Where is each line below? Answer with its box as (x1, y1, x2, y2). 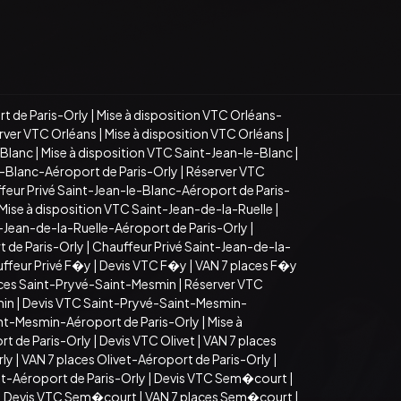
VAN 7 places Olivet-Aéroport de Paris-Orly (21, 350, 271, 367)
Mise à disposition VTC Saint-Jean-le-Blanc (41, 143, 293, 160)
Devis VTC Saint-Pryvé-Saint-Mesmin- (22, 294, 247, 311)
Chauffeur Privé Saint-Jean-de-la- (92, 237, 291, 254)
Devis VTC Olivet (99, 331, 195, 348)
